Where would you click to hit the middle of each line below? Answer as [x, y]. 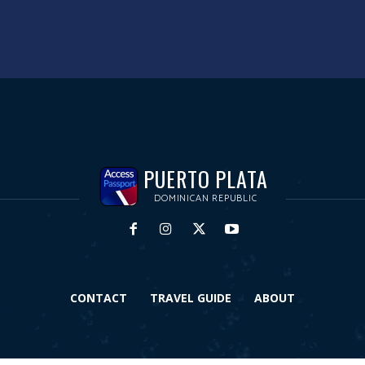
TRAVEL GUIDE [191, 298]
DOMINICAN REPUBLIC [206, 199]
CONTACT [99, 298]
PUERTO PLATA [206, 179]
